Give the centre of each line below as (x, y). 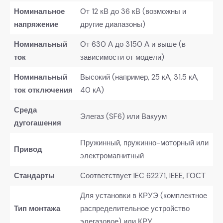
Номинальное (39, 11)
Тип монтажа (37, 208)
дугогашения (37, 123)
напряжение (36, 24)
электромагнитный (112, 156)
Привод (28, 149)
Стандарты (34, 175)
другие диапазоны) (112, 24)
